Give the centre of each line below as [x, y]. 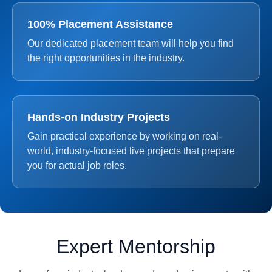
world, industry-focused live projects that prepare [131, 151]
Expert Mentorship [136, 246]
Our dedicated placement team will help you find [131, 43]
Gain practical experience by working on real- [124, 136]
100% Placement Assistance [100, 24]
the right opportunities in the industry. [106, 58]
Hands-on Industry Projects [99, 117]
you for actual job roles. [77, 165]
